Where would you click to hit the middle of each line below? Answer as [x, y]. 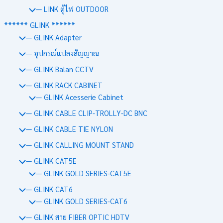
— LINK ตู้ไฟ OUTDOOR [72, 9]
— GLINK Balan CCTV [59, 69]
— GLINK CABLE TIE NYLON [69, 129]
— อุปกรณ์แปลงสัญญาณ [62, 53]
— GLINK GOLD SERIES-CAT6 [81, 201]
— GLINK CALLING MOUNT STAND [80, 145]
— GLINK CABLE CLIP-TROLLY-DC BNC [86, 113]
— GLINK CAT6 [49, 189]
